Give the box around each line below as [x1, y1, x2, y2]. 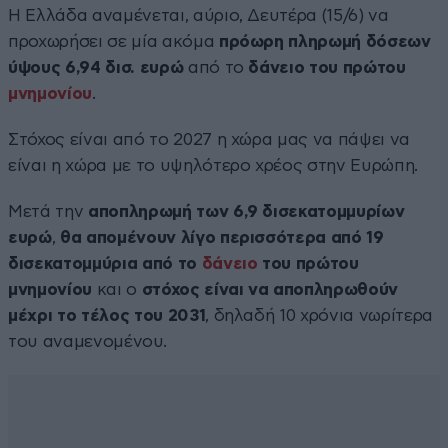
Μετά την [8, 202, 88, 220]
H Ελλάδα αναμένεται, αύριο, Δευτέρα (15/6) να [8, 6, 389, 24]
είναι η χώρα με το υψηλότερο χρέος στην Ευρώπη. [8, 156, 419, 174]
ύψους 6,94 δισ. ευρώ [8, 58, 184, 76]
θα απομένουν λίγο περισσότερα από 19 [59, 228, 384, 246]
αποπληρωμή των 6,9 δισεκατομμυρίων [87, 202, 405, 220]
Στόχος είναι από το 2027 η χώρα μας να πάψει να [8, 130, 411, 148]
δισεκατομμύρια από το [8, 254, 202, 272]
